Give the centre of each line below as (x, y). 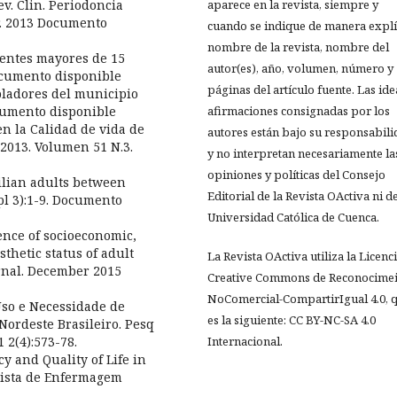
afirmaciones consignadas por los (299, 111)
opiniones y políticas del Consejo (296, 175)
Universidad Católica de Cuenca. (295, 218)
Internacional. (245, 342)
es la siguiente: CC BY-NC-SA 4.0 (292, 320)
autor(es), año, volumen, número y (300, 69)
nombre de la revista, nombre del (298, 47)
